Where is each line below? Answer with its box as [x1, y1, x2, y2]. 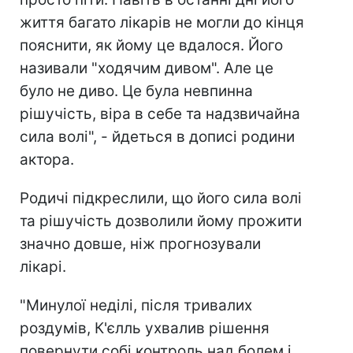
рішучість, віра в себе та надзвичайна [20, 105, 300, 124]
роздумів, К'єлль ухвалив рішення [20, 319, 269, 338]
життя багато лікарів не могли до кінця [20, 13, 304, 32]
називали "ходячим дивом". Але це [20, 59, 273, 78]
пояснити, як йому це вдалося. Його [20, 36, 283, 55]
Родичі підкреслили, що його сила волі [20, 189, 302, 208]
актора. [20, 150, 74, 169]
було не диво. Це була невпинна [20, 82, 253, 101]
